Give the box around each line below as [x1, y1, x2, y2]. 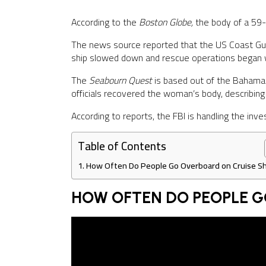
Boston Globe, [139, 13, 195, 31]
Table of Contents [78, 135, 166, 157]
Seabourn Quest [89, 71, 152, 89]
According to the [71, 13, 139, 31]
